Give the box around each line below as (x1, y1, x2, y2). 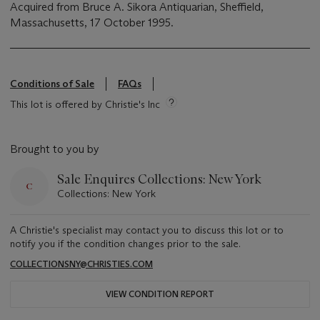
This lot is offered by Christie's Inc (10, 98, 160, 111)
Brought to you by (10, 142, 99, 156)
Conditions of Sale (10, 77, 94, 91)
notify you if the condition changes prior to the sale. (10, 237, 241, 251)
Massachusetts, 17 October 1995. (10, 16, 174, 30)
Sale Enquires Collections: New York (57, 171, 261, 188)
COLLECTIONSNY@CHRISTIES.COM (10, 259, 153, 270)
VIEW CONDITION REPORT (106, 289, 214, 300)
